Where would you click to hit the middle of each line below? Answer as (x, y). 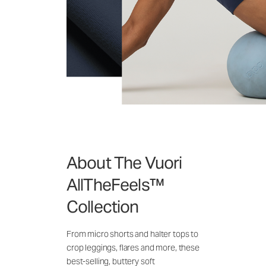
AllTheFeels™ (115, 184)
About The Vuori (124, 162)
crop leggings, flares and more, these (133, 247)
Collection (103, 206)
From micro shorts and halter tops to (132, 234)
